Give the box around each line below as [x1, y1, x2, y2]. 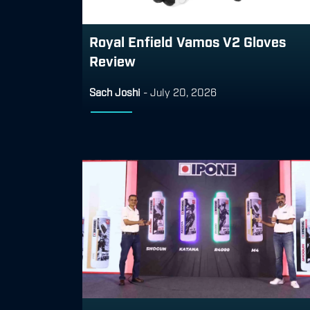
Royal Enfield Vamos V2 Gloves [89, 32, 286, 49]
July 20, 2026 [150, 84, 217, 98]
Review [89, 51, 136, 69]
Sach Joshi [89, 84, 140, 98]
